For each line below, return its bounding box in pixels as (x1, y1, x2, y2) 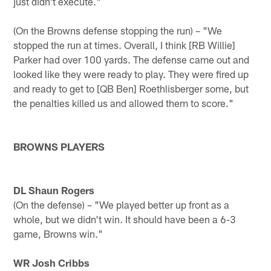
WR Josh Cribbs (13, 256, 90, 269)
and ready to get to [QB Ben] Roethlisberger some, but (13, 82, 249, 94)
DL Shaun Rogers (13, 183, 95, 196)
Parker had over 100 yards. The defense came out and (13, 53, 250, 65)
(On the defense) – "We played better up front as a (13, 198, 230, 211)
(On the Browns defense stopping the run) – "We (13, 24, 223, 36)
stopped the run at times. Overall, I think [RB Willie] (13, 38, 236, 51)
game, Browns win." (13, 227, 103, 240)
